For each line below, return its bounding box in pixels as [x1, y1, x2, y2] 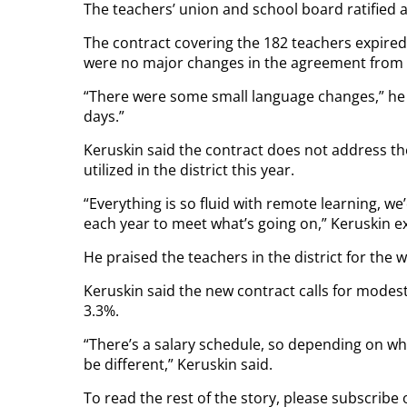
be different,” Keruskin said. [84, 353, 273, 374]
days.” [84, 105, 124, 126]
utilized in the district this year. [84, 159, 294, 180]
